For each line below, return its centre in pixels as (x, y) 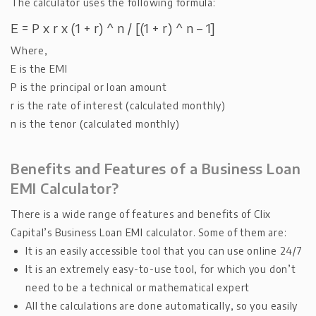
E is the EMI (39, 68)
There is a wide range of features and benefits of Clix (141, 214)
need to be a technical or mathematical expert (138, 287)
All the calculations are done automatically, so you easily (162, 305)
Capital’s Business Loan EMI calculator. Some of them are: (149, 232)
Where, (29, 50)
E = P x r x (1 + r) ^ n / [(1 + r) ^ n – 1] (113, 28)
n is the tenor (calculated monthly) (95, 123)
